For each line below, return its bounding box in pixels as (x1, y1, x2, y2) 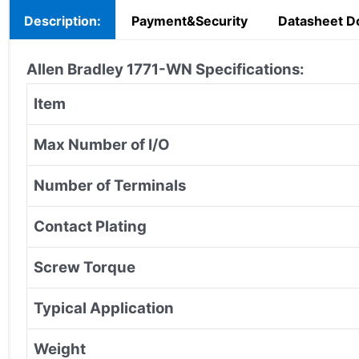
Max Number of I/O (34, 135, 170, 154)
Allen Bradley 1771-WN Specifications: (26, 59, 305, 79)
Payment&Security (131, 12, 248, 29)
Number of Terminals (34, 175, 186, 195)
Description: (24, 12, 101, 29)
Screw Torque (34, 257, 135, 276)
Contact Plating (34, 216, 147, 236)
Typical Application (34, 298, 174, 317)
